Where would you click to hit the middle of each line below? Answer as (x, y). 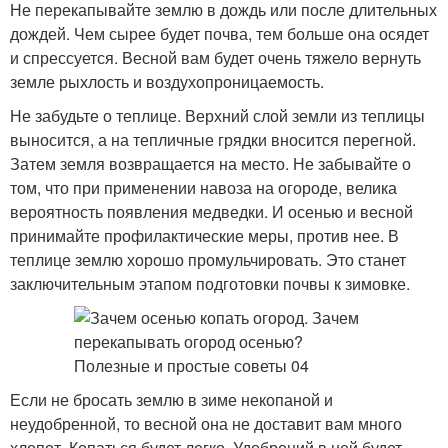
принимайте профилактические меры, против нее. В (204, 235)
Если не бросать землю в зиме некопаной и (171, 399)
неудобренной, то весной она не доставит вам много (206, 423)
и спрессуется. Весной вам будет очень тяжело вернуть (215, 57)
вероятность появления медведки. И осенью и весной (211, 211)
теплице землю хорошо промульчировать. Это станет (208, 259)
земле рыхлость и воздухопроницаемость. (167, 81)
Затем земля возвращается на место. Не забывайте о (210, 163)
